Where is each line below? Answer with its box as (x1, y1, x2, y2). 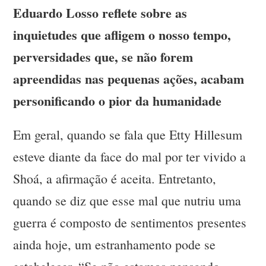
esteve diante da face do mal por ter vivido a (13, 148, 246, 166)
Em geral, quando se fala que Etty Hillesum (13, 126, 243, 144)
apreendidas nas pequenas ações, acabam (13, 69, 245, 89)
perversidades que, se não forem (13, 47, 194, 67)
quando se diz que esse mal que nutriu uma (13, 192, 242, 210)
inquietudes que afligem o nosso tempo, (13, 25, 232, 45)
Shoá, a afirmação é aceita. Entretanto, (13, 170, 217, 188)
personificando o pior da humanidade (13, 91, 222, 111)
